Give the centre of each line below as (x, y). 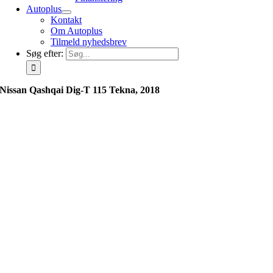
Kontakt (66, 20)
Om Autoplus (76, 31)
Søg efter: (45, 53)
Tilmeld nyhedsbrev (89, 42)
